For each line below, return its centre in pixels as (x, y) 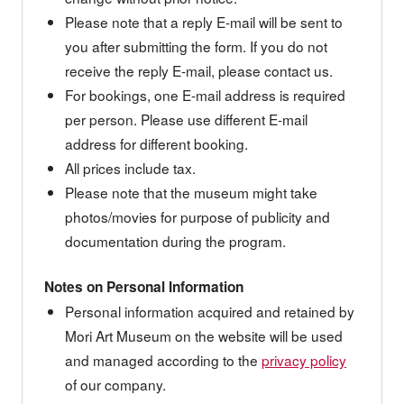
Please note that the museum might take (192, 192)
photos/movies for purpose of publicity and (198, 216)
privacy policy (304, 359)
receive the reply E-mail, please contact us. (199, 70)
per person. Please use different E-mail (187, 119)
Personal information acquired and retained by (210, 311)
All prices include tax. (131, 167)
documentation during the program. (176, 240)
